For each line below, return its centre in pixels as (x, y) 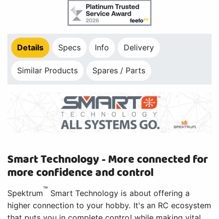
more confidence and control (80, 173)
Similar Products (48, 70)
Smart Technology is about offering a (119, 193)
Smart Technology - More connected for (108, 160)
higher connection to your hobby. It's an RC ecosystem (109, 206)
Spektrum (25, 193)
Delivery (139, 48)
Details (31, 48)
